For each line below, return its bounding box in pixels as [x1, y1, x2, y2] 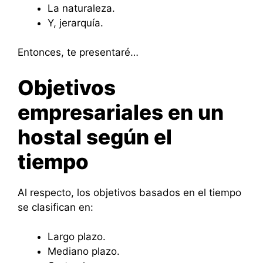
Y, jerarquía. [48, 16, 103, 29]
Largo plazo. [48, 231, 106, 243]
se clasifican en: [18, 201, 93, 213]
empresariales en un [18, 99, 224, 124]
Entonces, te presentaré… [18, 46, 139, 59]
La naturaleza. [48, 2, 115, 14]
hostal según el [18, 124, 172, 149]
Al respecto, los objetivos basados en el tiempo [18, 186, 241, 198]
